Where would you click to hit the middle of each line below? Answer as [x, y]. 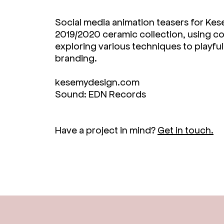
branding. [76, 58]
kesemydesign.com [97, 82]
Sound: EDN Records [100, 94]
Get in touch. [185, 130]
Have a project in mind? [106, 130]
